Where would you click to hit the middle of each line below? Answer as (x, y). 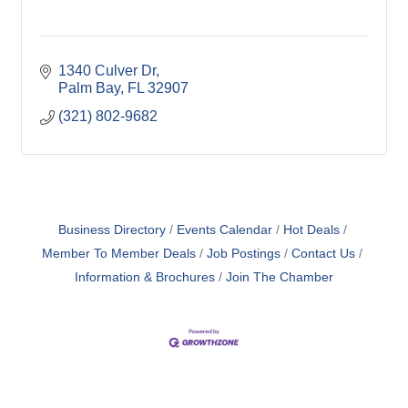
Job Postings (244, 254)
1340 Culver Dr (107, 71)
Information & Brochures (145, 278)
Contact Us (323, 254)
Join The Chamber (280, 278)
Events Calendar (224, 230)
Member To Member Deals (119, 254)
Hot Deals (311, 230)
